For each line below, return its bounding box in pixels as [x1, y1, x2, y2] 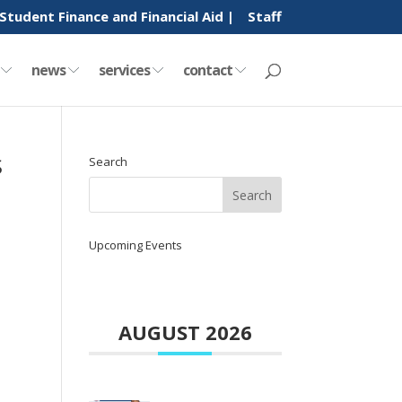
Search [88, 153, 127, 170]
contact [182, 59, 235, 80]
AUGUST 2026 [118, 319, 252, 345]
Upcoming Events [88, 237, 182, 253]
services [98, 59, 153, 80]
